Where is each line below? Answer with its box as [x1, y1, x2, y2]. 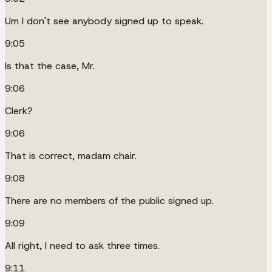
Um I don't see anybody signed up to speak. [5, 14, 203, 27]
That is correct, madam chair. [5, 149, 137, 162]
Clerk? [5, 104, 33, 117]
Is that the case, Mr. [5, 59, 95, 72]
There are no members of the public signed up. [5, 194, 214, 207]
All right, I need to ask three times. [5, 239, 160, 252]
